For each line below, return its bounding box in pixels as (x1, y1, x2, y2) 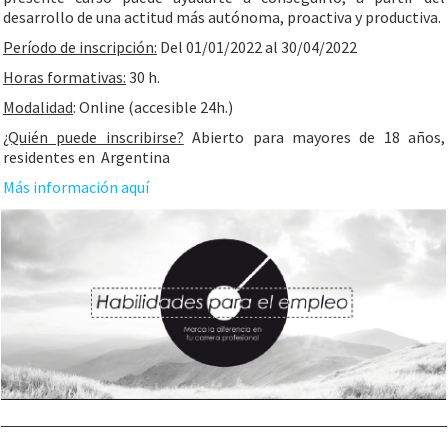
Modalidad (3, 97, 73, 117)
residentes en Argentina (3, 147, 170, 167)
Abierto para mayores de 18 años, (183, 127, 445, 147)
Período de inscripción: (3, 37, 157, 57)
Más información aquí (3, 177, 149, 197)
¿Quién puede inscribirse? (3, 127, 184, 147)
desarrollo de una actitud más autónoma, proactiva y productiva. (3, 7, 441, 27)
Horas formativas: (3, 67, 126, 87)
